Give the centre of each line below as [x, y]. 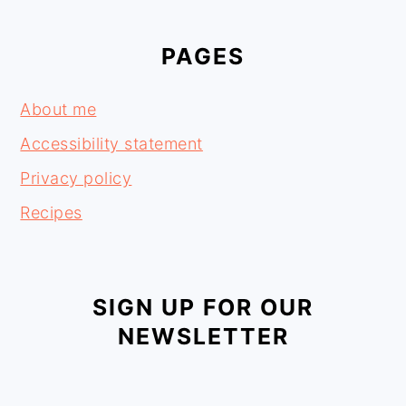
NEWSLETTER [203, 336]
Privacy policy [76, 178]
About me [58, 109]
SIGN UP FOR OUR [203, 307]
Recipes [51, 212]
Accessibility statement [111, 143]
